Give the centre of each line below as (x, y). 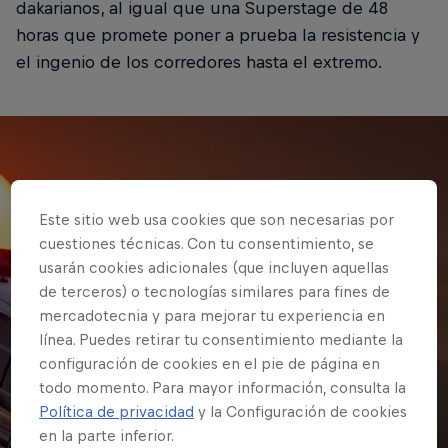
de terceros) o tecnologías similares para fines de (215, 291)
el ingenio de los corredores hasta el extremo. (199, 62)
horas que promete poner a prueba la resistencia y (218, 35)
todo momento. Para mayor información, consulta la (223, 387)
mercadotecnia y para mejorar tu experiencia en (212, 315)
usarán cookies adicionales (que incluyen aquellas (214, 267)
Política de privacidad (117, 411)
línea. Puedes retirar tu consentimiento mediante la (221, 339)
